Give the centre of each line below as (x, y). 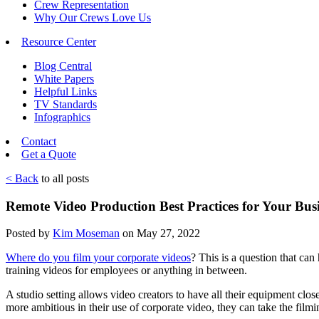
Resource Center (59, 42)
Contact (39, 141)
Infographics (62, 117)
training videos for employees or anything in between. (126, 271)
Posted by (29, 234)
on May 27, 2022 (160, 234)
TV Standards (66, 104)
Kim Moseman (86, 234)
